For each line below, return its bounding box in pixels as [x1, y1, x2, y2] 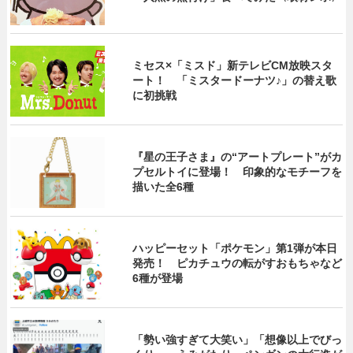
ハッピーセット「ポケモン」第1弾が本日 [132, 242, 338, 255]
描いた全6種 [132, 180, 195, 194]
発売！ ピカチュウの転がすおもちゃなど [132, 257, 343, 270]
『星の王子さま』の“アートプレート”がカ [132, 150, 343, 164]
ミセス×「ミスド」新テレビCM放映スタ [132, 59, 333, 72]
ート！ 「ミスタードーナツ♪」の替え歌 [132, 74, 337, 87]
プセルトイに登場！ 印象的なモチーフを [132, 165, 343, 179]
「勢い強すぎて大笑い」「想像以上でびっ [132, 333, 343, 347]
